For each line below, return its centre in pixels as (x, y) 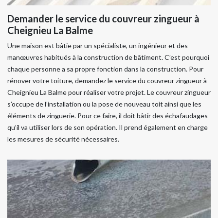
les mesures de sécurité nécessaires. (63, 139)
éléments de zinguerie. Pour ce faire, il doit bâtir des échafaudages (108, 116)
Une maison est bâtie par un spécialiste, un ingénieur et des (98, 45)
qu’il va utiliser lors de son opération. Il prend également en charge (108, 127)
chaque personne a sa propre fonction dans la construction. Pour (105, 69)
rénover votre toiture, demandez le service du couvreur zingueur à (107, 81)
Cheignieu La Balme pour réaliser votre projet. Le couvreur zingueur (109, 92)
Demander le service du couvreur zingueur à (103, 18)
